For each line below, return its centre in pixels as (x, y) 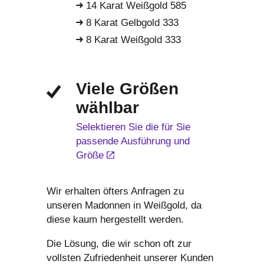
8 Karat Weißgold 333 (132, 40)
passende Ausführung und (133, 141)
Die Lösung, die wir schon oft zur (119, 243)
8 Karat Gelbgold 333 (131, 23)
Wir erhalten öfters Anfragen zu (115, 191)
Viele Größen (127, 89)
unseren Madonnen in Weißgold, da (124, 205)
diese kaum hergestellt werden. (115, 219)
